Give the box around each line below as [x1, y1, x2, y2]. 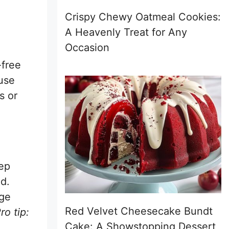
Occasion [65, 41, 109, 54]
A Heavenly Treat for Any [65, 26, 187, 38]
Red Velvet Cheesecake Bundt [65, 204, 213, 217]
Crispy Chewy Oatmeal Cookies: [65, 11, 221, 23]
